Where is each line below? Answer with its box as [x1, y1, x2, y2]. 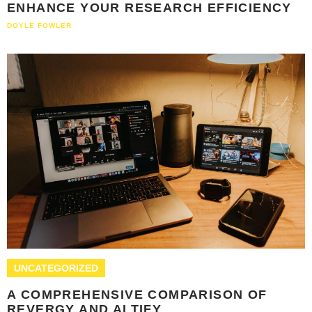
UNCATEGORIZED [14, 263, 98, 274]
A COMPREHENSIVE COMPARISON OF [7, 288, 267, 302]
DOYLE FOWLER [7, 22, 72, 30]
